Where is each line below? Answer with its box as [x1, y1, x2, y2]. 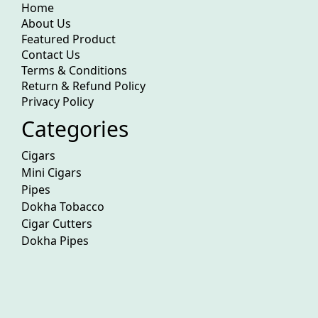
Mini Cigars [21, 164, 82, 180]
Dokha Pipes [21, 232, 89, 248]
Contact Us [21, 47, 80, 63]
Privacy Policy [21, 94, 94, 110]
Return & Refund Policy [21, 78, 146, 94]
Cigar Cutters [21, 215, 92, 231]
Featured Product [21, 31, 116, 48]
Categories [21, 114, 128, 144]
